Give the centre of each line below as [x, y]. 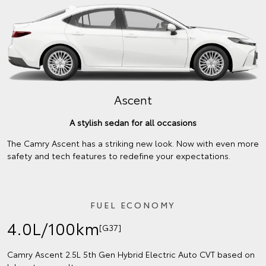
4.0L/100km [53, 227]
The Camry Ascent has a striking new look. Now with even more [133, 143]
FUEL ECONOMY [133, 205]
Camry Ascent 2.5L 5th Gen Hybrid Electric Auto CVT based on [131, 254]
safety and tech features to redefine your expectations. [119, 155]
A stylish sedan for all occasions [133, 122]
